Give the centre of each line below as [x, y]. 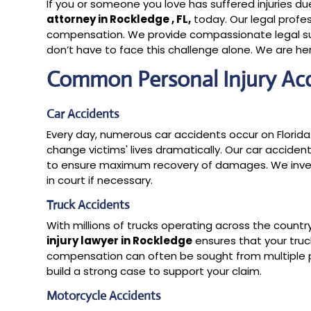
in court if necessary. [100, 180]
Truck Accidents [89, 204]
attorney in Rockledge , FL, [119, 19]
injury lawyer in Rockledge [120, 240]
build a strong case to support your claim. [154, 271]
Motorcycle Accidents [104, 295]
